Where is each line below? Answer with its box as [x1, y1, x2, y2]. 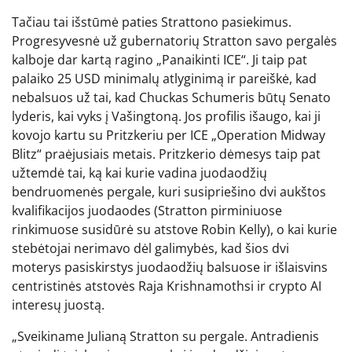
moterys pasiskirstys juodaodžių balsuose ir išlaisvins [12, 258, 328, 276]
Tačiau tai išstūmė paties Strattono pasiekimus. [12, 13, 291, 31]
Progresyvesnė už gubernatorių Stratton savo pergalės [12, 31, 337, 49]
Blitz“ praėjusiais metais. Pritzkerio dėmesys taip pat [12, 145, 321, 163]
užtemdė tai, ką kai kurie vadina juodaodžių [12, 163, 267, 181]
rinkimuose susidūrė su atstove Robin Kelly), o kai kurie [12, 220, 337, 238]
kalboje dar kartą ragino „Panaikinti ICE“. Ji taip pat [12, 50, 307, 68]
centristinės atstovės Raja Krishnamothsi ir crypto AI [12, 277, 321, 295]
